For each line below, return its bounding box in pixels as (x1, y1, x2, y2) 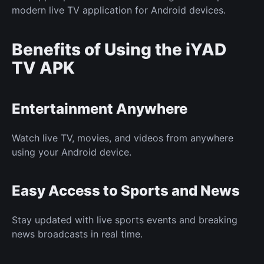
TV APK (12, 57, 75, 78)
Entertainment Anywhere (12, 100, 187, 117)
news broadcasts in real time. (12, 227, 143, 240)
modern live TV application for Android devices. (12, 4, 226, 16)
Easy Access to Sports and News (12, 181, 240, 199)
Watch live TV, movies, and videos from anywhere (12, 131, 233, 144)
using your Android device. (12, 146, 131, 158)
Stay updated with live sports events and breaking (12, 213, 237, 226)
